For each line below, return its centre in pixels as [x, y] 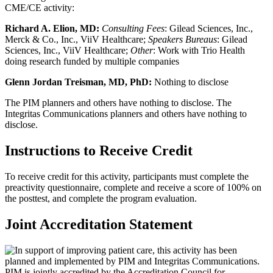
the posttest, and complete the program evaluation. [101, 199]
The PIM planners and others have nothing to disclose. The [118, 103]
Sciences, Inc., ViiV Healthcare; [68, 51]
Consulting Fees [133, 29]
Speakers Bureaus [183, 40]
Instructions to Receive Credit [99, 151]
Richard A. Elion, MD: [53, 29]
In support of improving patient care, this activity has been [126, 250]
